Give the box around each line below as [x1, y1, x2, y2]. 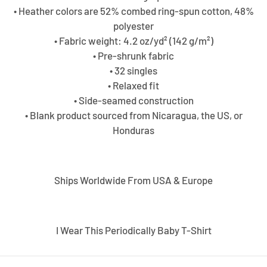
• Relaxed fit [108, 79, 159, 91]
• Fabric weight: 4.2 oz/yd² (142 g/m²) [54, 34, 213, 46]
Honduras [113, 123, 154, 136]
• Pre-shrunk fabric [93, 49, 174, 61]
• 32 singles [110, 64, 157, 76]
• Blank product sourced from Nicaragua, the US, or [24, 108, 243, 121]
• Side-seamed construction [73, 94, 194, 106]
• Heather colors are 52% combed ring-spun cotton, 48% [13, 4, 254, 17]
